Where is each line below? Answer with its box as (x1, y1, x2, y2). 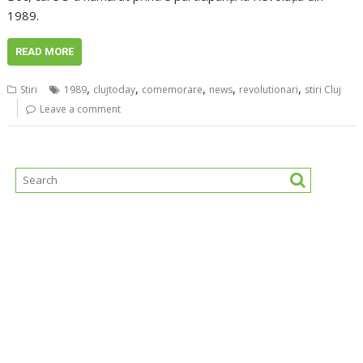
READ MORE (15, 45, 75, 58)
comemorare (142, 83, 203, 97)
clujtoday (93, 83, 136, 97)
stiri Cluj (305, 83, 342, 97)
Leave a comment (40, 102, 122, 117)
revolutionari (239, 83, 299, 97)
